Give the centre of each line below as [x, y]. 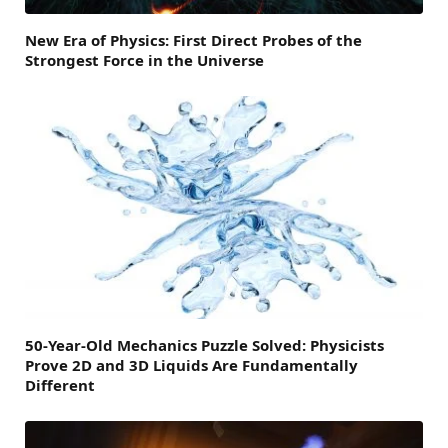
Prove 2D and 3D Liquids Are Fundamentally [191, 365]
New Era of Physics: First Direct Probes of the [193, 39]
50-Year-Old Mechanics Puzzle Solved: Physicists [204, 345]
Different [60, 385]
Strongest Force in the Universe [144, 59]
